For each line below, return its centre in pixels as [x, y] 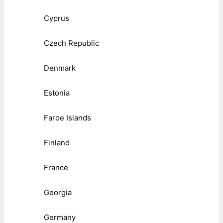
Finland [57, 142]
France [56, 167]
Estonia [57, 93]
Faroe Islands [67, 117]
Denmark [60, 68]
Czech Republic [71, 43]
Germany [60, 217]
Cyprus [56, 18]
